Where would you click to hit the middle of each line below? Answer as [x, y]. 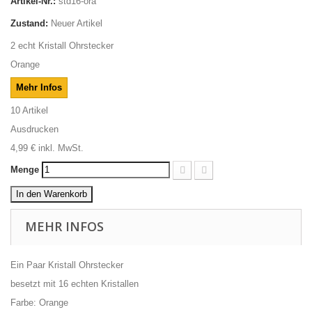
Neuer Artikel [77, 23]
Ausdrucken [34, 129]
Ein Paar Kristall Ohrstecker [67, 265]
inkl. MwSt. [60, 148]
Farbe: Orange [41, 303]
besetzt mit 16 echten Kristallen [75, 284]
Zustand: [29, 23]
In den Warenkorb [52, 194]
